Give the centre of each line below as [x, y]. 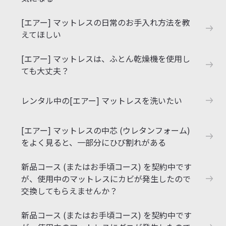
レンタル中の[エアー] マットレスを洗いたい [102, 100]
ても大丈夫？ [45, 71]
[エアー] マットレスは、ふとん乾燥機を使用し [106, 59]
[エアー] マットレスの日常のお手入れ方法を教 [106, 22]
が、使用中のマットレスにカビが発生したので [106, 179]
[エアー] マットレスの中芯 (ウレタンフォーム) [106, 130]
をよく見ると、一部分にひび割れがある [94, 142]
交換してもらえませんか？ [69, 191]
